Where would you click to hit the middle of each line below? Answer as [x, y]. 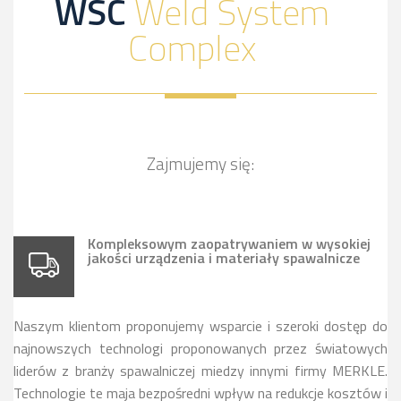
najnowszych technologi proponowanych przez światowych [200, 349]
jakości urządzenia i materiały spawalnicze [224, 258]
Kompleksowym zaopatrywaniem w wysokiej [229, 244]
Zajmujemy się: [200, 164]
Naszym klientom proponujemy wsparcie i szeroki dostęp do [200, 326]
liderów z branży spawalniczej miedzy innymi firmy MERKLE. [200, 371]
